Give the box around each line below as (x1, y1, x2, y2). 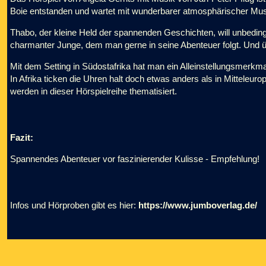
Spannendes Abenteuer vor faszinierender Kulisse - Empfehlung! (10, 154, 259, 164)
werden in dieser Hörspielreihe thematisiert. (10, 86, 177, 96)
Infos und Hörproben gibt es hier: (10, 200, 138, 210)
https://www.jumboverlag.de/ (138, 200, 257, 210)
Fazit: (10, 132, 33, 142)
